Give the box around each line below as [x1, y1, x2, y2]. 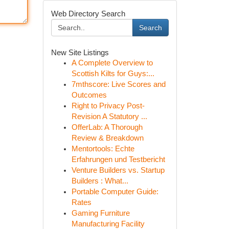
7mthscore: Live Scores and [71, 80, 166, 88]
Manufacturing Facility [71, 220, 145, 228]
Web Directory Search [51, 9, 125, 18]
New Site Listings [51, 48, 109, 57]
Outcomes [71, 91, 107, 99]
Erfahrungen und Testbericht [71, 155, 165, 164]
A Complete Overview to [71, 59, 153, 67]
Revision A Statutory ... [71, 112, 147, 121]
